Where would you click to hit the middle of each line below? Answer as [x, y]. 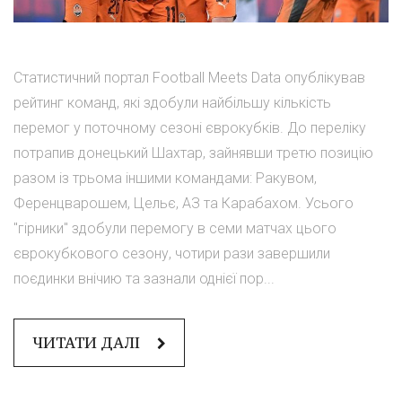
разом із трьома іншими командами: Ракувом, [165, 179]
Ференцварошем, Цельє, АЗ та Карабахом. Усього [184, 204]
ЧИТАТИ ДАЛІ [88, 343]
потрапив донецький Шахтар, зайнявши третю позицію [193, 153]
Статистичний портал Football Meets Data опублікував [189, 78]
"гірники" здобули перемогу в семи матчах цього [175, 229]
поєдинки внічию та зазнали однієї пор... [144, 279]
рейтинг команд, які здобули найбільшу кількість [172, 103]
